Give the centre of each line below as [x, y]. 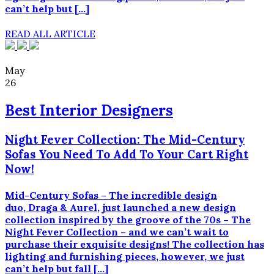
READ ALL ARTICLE [50, 34]
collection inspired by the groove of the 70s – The [128, 220]
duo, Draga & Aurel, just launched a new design [120, 208]
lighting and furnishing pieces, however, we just [125, 257]
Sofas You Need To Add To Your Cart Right [127, 154]
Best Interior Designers [89, 111]
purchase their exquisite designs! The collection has [135, 244]
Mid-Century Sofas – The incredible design [111, 195]
